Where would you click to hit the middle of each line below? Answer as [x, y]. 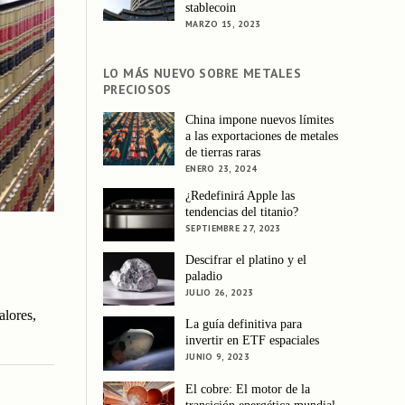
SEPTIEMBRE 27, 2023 [233, 228]
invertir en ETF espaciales [253, 341]
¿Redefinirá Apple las [240, 195]
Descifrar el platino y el [246, 260]
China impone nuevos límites [260, 119]
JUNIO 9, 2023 [217, 357]
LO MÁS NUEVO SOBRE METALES [202, 74]
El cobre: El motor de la [248, 389]
